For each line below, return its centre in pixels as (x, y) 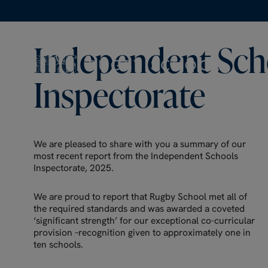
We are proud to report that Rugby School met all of (140, 196)
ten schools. (58, 244)
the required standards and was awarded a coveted (139, 208)
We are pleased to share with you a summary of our (140, 144)
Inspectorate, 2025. (74, 167)
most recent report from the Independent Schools (136, 156)
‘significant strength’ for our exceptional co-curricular (144, 220)
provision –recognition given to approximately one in (142, 232)
